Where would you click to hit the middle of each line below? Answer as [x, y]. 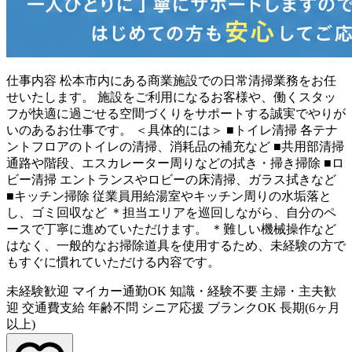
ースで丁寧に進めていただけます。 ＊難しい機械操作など [171, 229]
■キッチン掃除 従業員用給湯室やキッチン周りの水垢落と [169, 196]
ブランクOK [242, 307]
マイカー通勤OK [119, 291]
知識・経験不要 [214, 291]
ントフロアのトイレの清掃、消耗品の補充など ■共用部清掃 [175, 146]
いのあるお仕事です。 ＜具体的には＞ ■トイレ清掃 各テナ [172, 130]
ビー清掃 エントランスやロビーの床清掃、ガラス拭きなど [171, 179]
